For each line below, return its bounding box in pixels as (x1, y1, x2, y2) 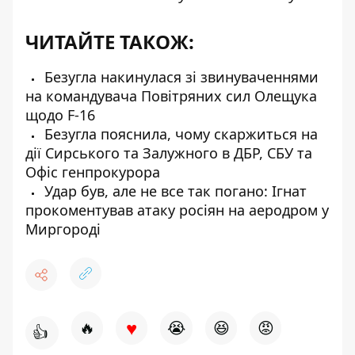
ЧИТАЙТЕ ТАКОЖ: (25, 29, 194, 55)
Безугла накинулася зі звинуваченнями (40, 67, 319, 86)
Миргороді (25, 219, 101, 239)
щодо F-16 (25, 105, 95, 124)
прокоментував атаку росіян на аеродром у (25, 200, 329, 219)
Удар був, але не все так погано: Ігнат (40, 181, 307, 200)
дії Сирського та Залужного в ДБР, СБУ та (25, 143, 312, 162)
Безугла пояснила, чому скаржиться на (40, 124, 318, 143)
